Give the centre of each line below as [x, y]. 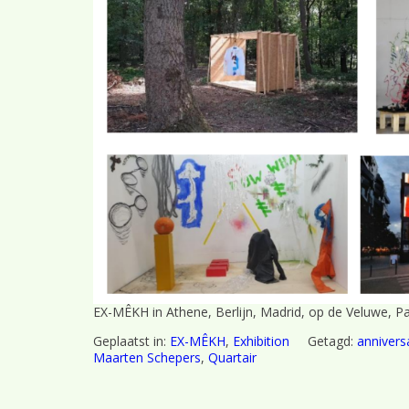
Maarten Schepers [147, 357]
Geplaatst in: [131, 341]
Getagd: [332, 341]
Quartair [232, 357]
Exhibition [261, 341]
